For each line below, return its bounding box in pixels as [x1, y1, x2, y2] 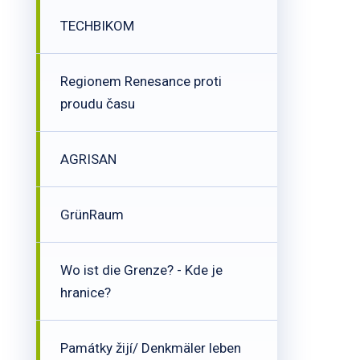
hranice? [60, 284, 111, 301]
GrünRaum [60, 207, 124, 223]
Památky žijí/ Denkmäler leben [60, 340, 241, 356]
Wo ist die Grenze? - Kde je [60, 262, 223, 278]
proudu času [60, 96, 135, 112]
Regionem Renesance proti [60, 73, 222, 89]
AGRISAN [60, 151, 117, 167]
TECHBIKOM [60, 18, 134, 34]
